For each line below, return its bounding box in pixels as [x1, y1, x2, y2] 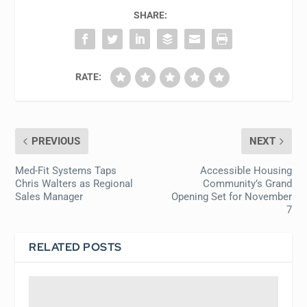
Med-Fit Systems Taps [15, 164, 117, 177]
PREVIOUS [32, 135, 81, 148]
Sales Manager [15, 191, 84, 204]
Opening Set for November [171, 191, 292, 204]
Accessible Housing [199, 164, 292, 177]
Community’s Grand [202, 177, 292, 191]
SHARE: [133, 10, 167, 21]
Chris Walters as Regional [15, 177, 134, 191]
